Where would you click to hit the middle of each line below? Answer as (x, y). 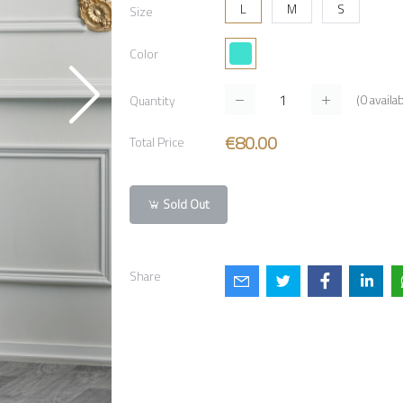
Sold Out (185, 204)
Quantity (152, 101)
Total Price (157, 143)
